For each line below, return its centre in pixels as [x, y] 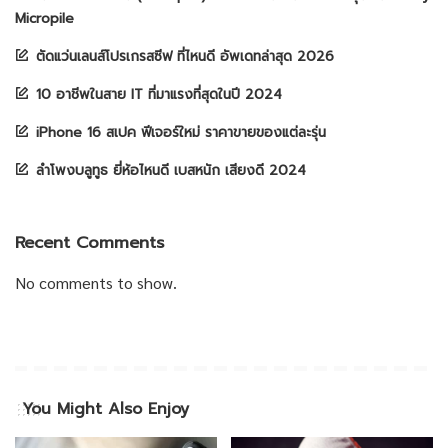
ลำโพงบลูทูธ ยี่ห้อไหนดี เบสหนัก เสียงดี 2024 [171, 171]
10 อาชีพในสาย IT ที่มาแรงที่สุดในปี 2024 [159, 95]
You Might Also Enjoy [105, 409]
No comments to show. [96, 283]
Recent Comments [89, 243]
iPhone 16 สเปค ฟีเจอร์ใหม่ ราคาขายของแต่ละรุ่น [181, 133]
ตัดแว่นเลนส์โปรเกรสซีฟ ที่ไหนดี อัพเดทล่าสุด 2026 [185, 57]
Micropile [44, 19]
